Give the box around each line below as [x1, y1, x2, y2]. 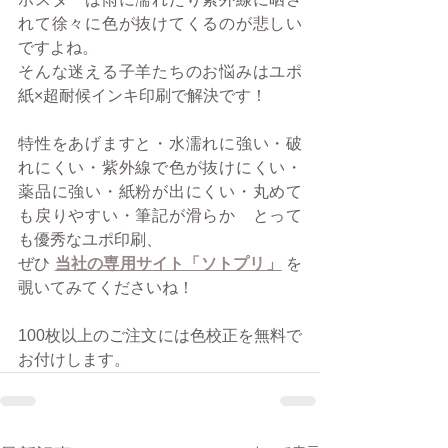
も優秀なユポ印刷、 [18, 231, 162, 248]
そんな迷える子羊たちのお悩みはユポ [18, 63, 302, 80]
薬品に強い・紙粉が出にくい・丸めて [18, 183, 302, 200]
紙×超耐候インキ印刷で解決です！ [18, 87, 267, 104]
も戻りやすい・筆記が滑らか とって [18, 207, 302, 224]
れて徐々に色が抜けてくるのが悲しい [18, 15, 302, 32]
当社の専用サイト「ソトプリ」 [54, 255, 282, 272]
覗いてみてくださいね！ [18, 279, 194, 296]
